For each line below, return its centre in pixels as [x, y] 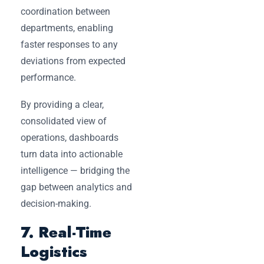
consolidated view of [64, 121]
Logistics [54, 251]
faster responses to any [69, 44]
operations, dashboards [70, 137]
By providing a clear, [62, 104]
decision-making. [56, 203]
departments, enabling [67, 28]
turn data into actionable [72, 154]
